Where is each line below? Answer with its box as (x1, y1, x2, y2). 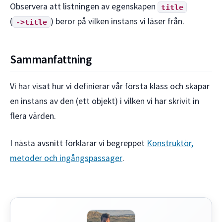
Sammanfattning (10, 52, 92, 66)
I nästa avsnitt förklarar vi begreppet (10, 137, 147, 149)
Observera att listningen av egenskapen (10, 1, 158, 12)
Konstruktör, (147, 137, 193, 149)
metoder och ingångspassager (10, 152, 122, 164)
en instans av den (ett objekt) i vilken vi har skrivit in (10, 95, 199, 107)
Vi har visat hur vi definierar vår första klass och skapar (10, 80, 210, 92)
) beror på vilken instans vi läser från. (51, 16, 185, 27)
